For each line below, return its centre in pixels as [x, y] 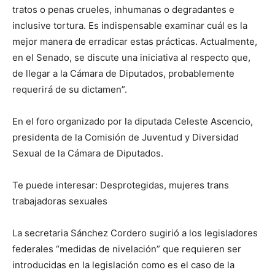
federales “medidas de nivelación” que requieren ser [127, 249]
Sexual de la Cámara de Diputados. [88, 153]
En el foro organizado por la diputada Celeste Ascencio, [133, 121]
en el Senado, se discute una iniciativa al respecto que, [131, 57]
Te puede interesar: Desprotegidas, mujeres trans [121, 185]
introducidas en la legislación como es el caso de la [123, 265]
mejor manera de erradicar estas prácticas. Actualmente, [135, 41]
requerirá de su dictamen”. [70, 89]
